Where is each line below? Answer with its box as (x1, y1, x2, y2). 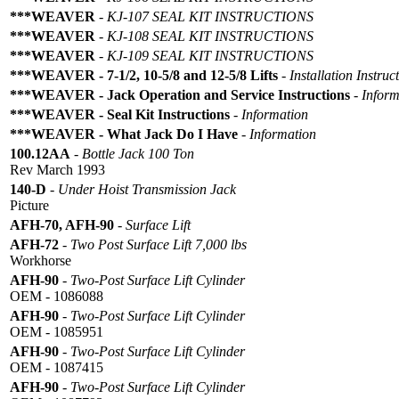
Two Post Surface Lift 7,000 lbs (70, 236, 247, 252)
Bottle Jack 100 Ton (82, 145, 194, 161)
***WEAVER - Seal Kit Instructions (10, 106, 230, 122)
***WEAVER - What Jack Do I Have (10, 126, 238, 142)
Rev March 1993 (10, 161, 105, 177)
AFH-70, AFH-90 (10, 216, 114, 232)
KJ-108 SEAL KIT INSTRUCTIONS (107, 28, 313, 44)
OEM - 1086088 (10, 288, 103, 304)
